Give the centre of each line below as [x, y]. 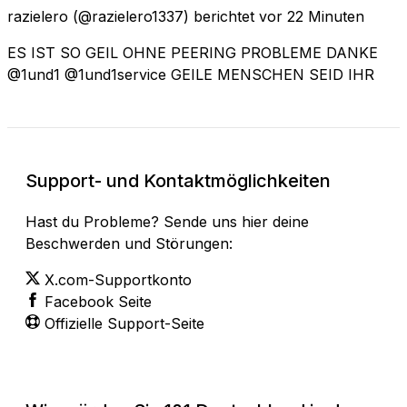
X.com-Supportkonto [118, 279]
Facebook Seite [98, 301]
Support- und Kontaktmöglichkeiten [178, 180]
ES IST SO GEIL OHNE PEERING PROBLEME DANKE [193, 52]
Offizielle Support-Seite [124, 323]
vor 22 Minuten [312, 16]
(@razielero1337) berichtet [164, 16]
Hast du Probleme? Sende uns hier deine [167, 221]
